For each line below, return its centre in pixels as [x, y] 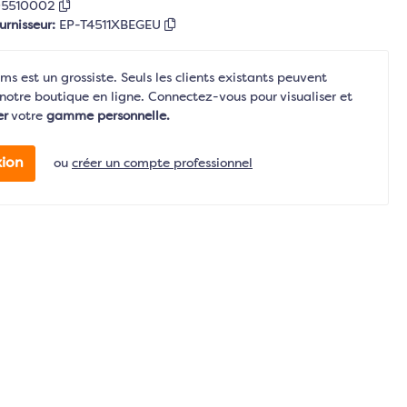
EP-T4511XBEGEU [112, 25]
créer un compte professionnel [162, 163]
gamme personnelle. [108, 116]
